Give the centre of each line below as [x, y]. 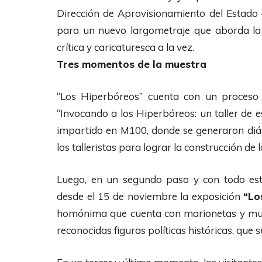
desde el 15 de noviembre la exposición [150, 196]
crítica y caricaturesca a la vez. [125, 47]
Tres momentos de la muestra [132, 64]
